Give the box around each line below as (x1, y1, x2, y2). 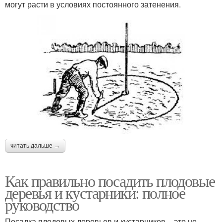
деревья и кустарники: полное (5, 181, 185, 203)
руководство (5, 193, 79, 215)
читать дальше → (10, 142, 60, 149)
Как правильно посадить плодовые (5, 169, 215, 191)
